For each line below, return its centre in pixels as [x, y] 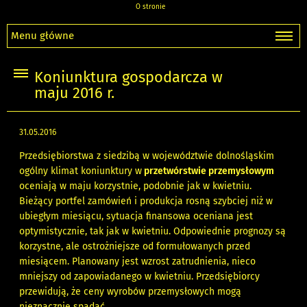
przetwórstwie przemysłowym [208, 171]
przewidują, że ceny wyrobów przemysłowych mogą [131, 292]
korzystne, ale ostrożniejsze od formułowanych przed [135, 247]
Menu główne [42, 36]
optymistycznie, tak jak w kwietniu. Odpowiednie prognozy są [153, 232]
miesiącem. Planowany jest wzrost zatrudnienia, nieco [138, 262]
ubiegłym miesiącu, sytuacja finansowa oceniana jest [136, 217]
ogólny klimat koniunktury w [81, 171]
